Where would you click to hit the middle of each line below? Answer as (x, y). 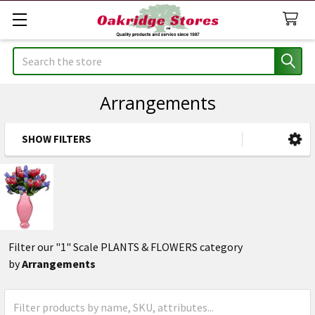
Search (29, 56)
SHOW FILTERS (57, 139)
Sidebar (56, 161)
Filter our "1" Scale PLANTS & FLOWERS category (126, 246)
